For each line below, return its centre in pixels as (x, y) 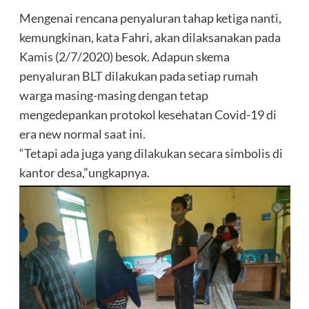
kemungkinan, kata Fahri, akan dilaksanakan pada (150, 37)
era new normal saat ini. (82, 133)
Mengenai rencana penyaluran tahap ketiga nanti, (150, 18)
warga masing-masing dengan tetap (113, 95)
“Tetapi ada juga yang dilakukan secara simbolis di (151, 153)
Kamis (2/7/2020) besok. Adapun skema (124, 56)
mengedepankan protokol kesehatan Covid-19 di (148, 114)
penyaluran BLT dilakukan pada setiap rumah (138, 76)
